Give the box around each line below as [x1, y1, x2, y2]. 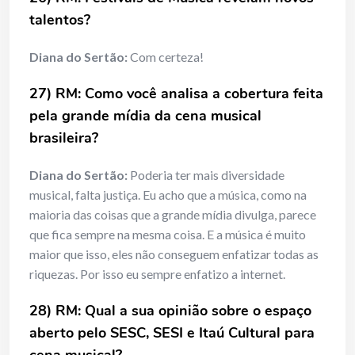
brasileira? [29, 128, 98, 148]
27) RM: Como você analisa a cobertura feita [29, 84, 323, 104]
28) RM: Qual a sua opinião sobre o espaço [29, 301, 311, 321]
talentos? [29, 10, 90, 30]
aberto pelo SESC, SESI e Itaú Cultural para [29, 323, 315, 343]
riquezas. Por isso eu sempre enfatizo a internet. [29, 266, 285, 282]
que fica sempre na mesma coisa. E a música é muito [29, 227, 306, 242]
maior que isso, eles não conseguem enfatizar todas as [29, 246, 319, 262]
